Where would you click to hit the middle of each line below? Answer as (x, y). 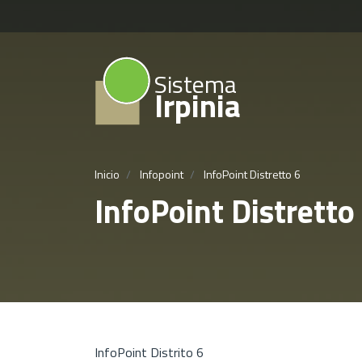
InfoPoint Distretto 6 (251, 174)
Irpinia (198, 105)
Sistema (196, 84)
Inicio (107, 174)
